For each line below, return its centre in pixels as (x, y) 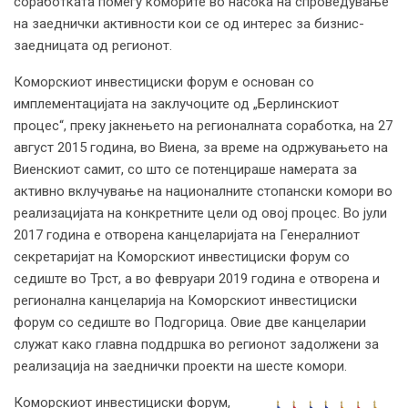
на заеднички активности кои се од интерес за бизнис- (189, 23)
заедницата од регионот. (93, 45)
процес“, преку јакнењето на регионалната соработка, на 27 (203, 125)
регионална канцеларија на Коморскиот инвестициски (185, 300)
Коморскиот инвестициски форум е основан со (164, 82)
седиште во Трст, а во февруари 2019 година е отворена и (197, 278)
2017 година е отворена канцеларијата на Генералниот (187, 235)
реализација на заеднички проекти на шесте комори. (180, 366)
